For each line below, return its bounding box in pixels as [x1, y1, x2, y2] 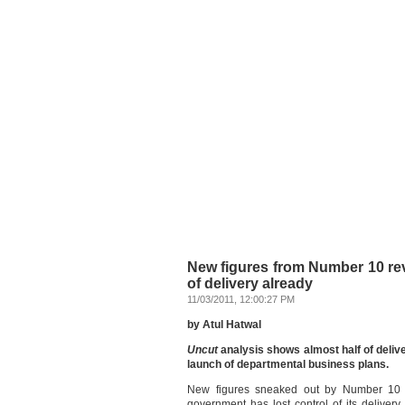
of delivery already [187, 276, 313, 291]
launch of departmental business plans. [187, 358, 389, 371]
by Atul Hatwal [187, 318, 261, 331]
